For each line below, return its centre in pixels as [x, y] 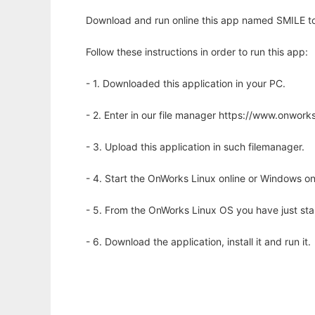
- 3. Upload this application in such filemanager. [195, 147]
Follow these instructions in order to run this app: [197, 52]
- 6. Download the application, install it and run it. [198, 242]
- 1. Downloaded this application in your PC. [186, 83]
